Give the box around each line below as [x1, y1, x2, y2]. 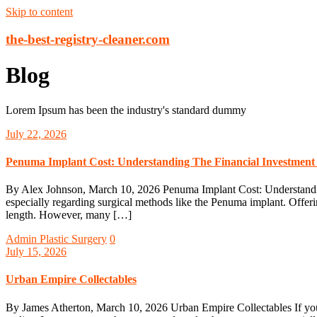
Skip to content [6, 6, 73, 18]
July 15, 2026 [6, 246, 67, 258]
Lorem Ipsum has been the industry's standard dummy [6, 103, 246, 116]
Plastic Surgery [40, 233, 107, 246]
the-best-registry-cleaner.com [6, 31, 170, 47]
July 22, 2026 [6, 127, 67, 140]
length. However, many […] [6, 209, 132, 221]
